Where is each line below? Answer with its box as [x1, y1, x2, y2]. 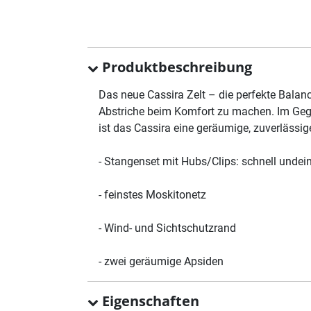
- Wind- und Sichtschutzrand [99, 221, 236, 235]
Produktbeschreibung [99, 57, 252, 76]
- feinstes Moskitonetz [99, 187, 206, 201]
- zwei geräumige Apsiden [99, 254, 224, 268]
